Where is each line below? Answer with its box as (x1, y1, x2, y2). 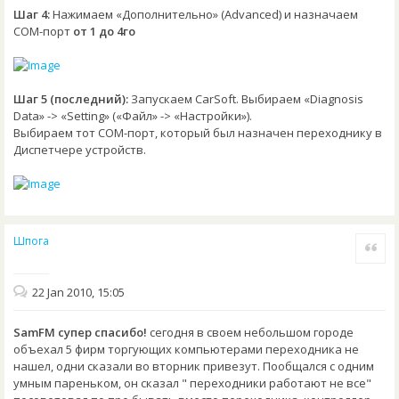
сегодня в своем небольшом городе (147, 324, 354, 341)
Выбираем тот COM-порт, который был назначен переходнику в (13, 124, 382, 141)
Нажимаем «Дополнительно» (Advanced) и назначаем (50, 5, 358, 22)
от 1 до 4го (73, 22, 135, 39)
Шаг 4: (13, 5, 50, 22)
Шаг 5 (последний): (13, 90, 131, 107)
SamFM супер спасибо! (13, 324, 147, 341)
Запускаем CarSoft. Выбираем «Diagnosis (131, 90, 363, 107)
